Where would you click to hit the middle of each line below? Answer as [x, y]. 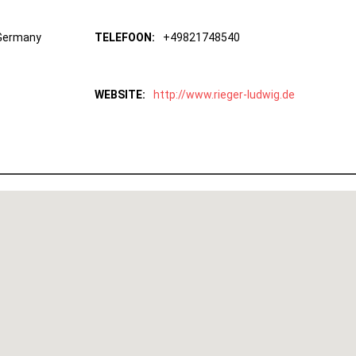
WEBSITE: [120, 95]
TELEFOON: [125, 38]
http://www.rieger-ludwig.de [224, 95]
